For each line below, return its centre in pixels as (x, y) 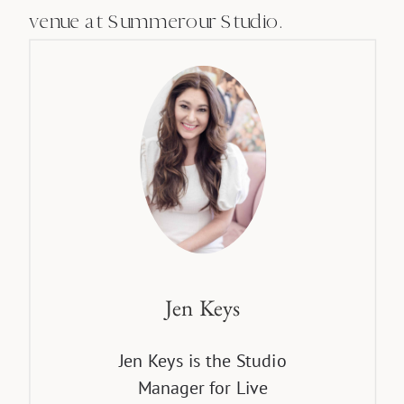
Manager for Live (202, 387)
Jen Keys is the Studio (202, 361)
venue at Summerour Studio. (156, 21)
